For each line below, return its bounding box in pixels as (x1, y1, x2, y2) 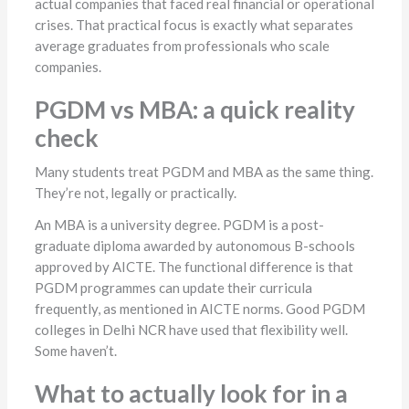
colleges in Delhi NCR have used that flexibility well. (34, 321, 348, 339)
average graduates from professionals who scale (34, 37, 330, 55)
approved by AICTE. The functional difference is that (34, 258, 353, 276)
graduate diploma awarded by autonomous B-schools (34, 237, 355, 255)
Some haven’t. (34, 342, 117, 360)
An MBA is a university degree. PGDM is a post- (34, 216, 324, 234)
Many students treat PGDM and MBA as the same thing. (34, 163, 373, 181)
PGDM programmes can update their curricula (34, 279, 312, 297)
